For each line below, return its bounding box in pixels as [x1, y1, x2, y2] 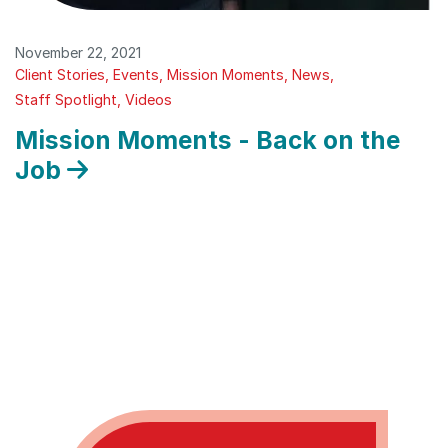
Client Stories [15, 66, 105, 84]
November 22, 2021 [15, 44, 141, 62]
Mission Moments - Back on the [15, 124, 400, 155]
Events [113, 66, 159, 84]
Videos [125, 91, 172, 109]
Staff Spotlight [15, 91, 117, 109]
